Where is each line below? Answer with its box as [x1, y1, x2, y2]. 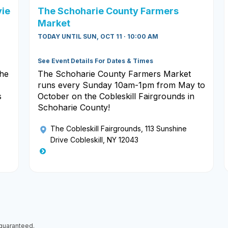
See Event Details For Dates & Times [38, 57, 153, 65]
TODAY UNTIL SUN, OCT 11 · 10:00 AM [38, 33, 158, 41]
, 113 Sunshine [141, 124, 187, 133]
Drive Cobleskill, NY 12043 [50, 135, 138, 145]
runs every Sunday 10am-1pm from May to [38, 80, 205, 91]
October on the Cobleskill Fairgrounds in [38, 91, 194, 102]
